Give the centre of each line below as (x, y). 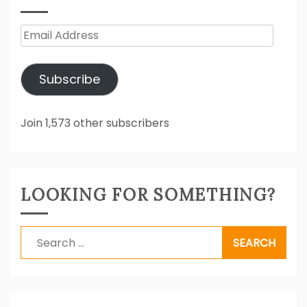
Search (39, 236)
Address (42, 56)
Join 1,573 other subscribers (95, 123)
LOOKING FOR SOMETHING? (148, 195)
